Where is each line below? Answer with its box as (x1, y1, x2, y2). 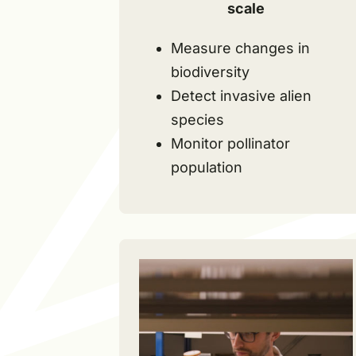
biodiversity (170, 63, 250, 80)
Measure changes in (170, 39, 310, 56)
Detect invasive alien (170, 87, 311, 104)
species (170, 110, 224, 128)
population (170, 158, 242, 176)
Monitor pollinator (170, 134, 290, 152)
